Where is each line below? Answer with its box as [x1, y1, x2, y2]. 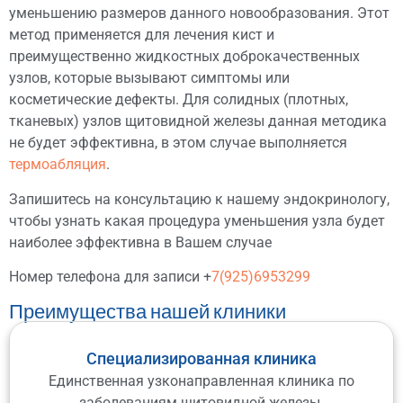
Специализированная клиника [86, 348, 317, 368]
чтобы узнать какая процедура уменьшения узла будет [9, 211, 385, 229]
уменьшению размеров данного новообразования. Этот [9, 4, 390, 22]
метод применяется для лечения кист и [9, 26, 274, 44]
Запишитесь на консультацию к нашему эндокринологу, [9, 190, 390, 208]
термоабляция [9, 156, 106, 174]
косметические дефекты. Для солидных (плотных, [9, 91, 348, 109]
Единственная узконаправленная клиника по [49, 372, 354, 390]
